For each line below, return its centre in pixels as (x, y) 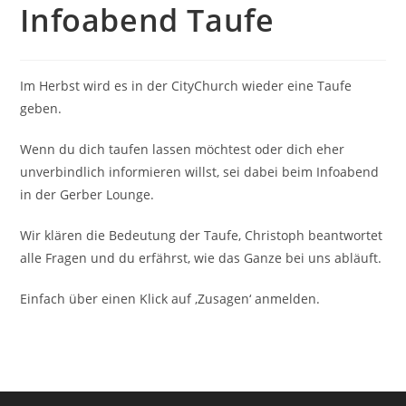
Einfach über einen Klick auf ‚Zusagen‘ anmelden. (170, 299)
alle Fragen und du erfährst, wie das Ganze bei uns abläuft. (201, 258)
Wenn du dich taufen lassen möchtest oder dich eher (183, 150)
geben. (41, 109)
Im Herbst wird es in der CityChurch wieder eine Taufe (186, 86)
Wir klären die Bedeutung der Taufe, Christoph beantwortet (202, 236)
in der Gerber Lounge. (87, 195)
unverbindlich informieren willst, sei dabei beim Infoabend (200, 172)
